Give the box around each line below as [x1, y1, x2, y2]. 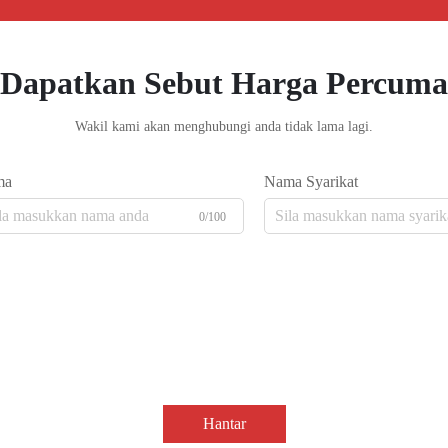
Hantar [202, 415, 246, 432]
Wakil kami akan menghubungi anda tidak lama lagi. [75, 119, 373, 134]
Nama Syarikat [264, 173, 358, 190]
